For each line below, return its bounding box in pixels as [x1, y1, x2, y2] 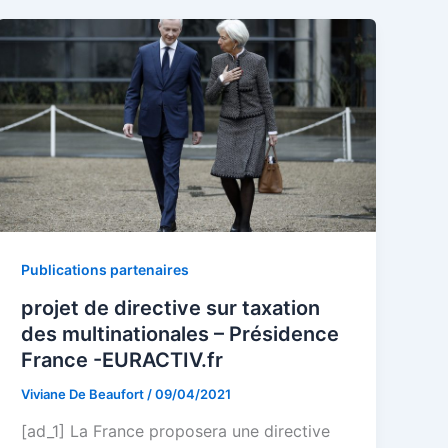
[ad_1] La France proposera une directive [21, 421, 331, 442]
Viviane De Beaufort [21, 385, 148, 402]
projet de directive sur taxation [21, 295, 321, 320]
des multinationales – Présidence [21, 321, 340, 346]
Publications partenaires [21, 260, 190, 278]
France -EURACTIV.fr [21, 347, 224, 372]
